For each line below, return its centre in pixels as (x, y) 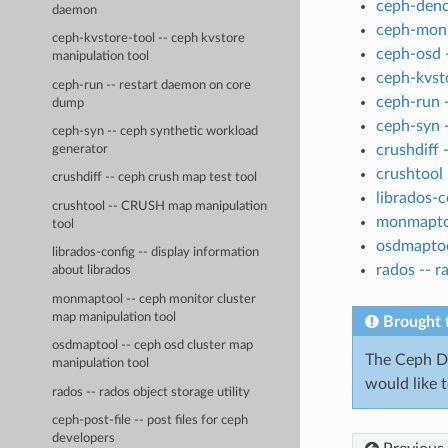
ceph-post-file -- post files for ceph (150, 421)
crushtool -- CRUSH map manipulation (160, 206)
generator (80, 149)
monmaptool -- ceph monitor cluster (154, 299)
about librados (92, 271)
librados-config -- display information (156, 253)
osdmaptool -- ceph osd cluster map (153, 346)
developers (84, 439)
